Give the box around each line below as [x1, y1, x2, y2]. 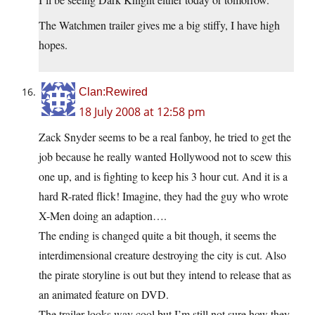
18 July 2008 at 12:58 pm [79, 104, 205, 120]
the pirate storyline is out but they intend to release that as [39, 267, 291, 283]
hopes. [39, 37, 67, 53]
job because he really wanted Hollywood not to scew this [39, 149, 291, 165]
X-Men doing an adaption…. [39, 208, 167, 224]
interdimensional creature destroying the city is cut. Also [39, 247, 286, 263]
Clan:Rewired [79, 86, 148, 98]
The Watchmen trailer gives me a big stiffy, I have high [39, 18, 280, 33]
